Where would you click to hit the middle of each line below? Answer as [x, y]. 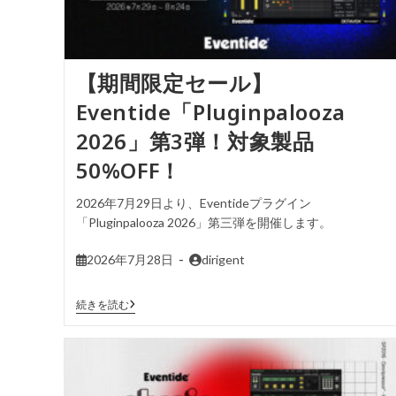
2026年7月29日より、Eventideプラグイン [193, 202]
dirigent [223, 259]
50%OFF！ [128, 170]
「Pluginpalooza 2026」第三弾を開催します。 [203, 222]
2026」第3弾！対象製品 [195, 141]
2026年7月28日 [129, 259]
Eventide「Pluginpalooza [210, 111]
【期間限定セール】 [174, 82]
